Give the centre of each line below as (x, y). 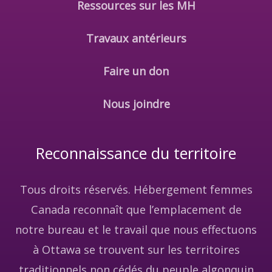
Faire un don (136, 71)
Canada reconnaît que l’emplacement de (136, 210)
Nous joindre (136, 104)
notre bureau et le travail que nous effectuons (136, 230)
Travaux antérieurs (136, 38)
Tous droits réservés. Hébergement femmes (136, 190)
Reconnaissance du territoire (136, 153)
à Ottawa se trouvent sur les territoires (136, 250)
